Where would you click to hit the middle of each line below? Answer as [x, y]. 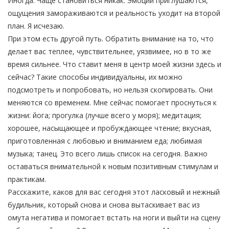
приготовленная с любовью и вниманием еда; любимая [105, 141]
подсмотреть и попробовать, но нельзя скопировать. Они [110, 89]
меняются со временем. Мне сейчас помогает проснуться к [112, 102]
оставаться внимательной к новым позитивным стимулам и [113, 166]
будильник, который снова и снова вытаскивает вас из [104, 204]
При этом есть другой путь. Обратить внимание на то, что [111, 38]
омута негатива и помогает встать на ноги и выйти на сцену [114, 217]
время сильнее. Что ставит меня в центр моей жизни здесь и [114, 64]
